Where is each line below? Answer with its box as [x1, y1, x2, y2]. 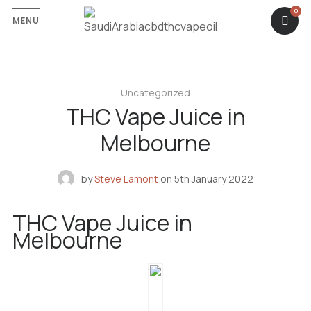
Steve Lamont [94, 171, 158, 185]
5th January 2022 [174, 171, 253, 185]
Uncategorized [121, 86, 190, 99]
